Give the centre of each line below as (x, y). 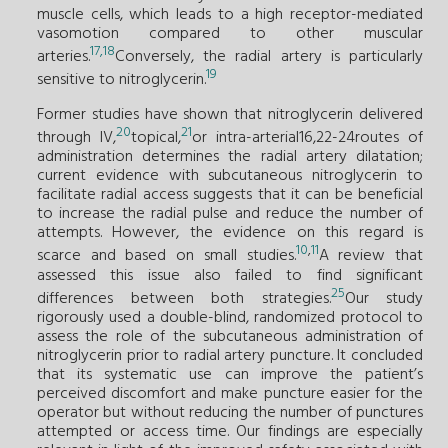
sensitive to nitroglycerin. (121, 80)
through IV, (76, 138)
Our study (383, 299)
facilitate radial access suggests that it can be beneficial (230, 195)
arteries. (63, 56)
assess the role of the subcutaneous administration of (230, 337)
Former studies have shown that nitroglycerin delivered (230, 115)
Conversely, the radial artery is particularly (269, 56)
